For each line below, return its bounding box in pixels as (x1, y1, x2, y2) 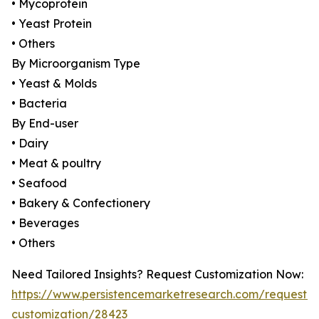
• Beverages (11, 216, 79, 231)
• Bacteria (11, 96, 67, 111)
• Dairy (11, 136, 48, 151)
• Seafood (11, 176, 67, 191)
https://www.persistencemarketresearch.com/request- (11, 287, 312, 302)
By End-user (11, 116, 78, 131)
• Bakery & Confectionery (11, 196, 150, 211)
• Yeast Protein (11, 16, 92, 31)
